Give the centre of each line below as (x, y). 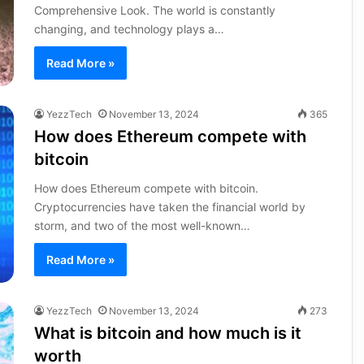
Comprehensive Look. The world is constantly (154, 11)
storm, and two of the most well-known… (142, 226)
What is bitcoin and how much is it (167, 334)
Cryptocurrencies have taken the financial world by (169, 207)
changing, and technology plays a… (129, 29)
